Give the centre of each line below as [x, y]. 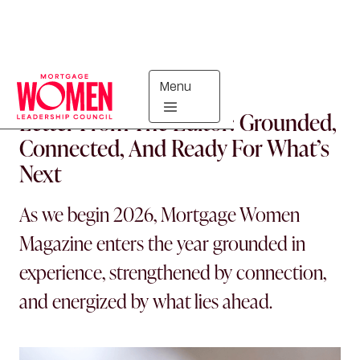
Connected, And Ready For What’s [174, 147]
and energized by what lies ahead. [146, 301]
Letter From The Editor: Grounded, [178, 122]
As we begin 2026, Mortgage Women [160, 214]
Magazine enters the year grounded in [162, 243]
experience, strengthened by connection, [173, 272]
